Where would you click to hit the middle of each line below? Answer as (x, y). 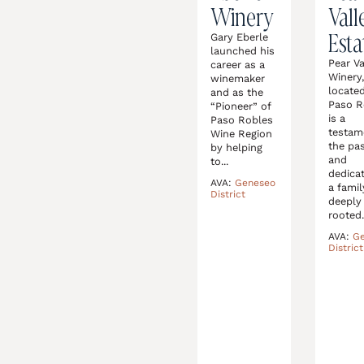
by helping (237, 147)
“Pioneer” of (241, 106)
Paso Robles (242, 120)
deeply (345, 201)
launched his (243, 51)
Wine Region (242, 134)
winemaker (238, 78)
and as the (237, 92)
